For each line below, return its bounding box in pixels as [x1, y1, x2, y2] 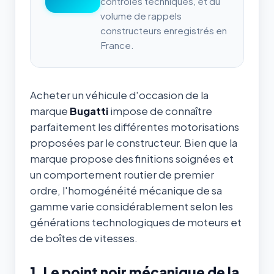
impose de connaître [108, 104, 212, 117]
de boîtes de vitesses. [30, 231, 138, 245]
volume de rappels [100, 9, 182, 21]
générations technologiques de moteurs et [30, 215, 242, 229]
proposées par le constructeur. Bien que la [30, 136, 237, 149]
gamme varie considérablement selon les [30, 199, 233, 213]
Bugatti [70, 104, 108, 117]
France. [100, 39, 134, 51]
